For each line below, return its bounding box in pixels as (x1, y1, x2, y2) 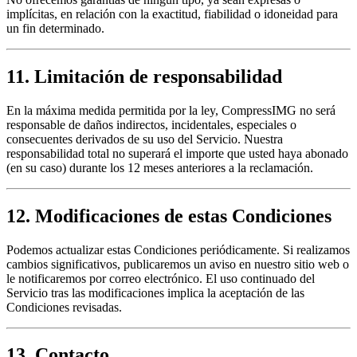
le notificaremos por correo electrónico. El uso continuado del (6, 271, 315, 285)
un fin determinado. (6, 21, 104, 35)
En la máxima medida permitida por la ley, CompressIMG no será (6, 103, 335, 117)
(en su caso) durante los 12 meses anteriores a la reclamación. (6, 160, 313, 175)
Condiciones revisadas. (6, 300, 122, 314)
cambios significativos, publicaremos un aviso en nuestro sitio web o (6, 257, 349, 271)
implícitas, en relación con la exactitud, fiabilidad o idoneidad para (6, 6, 338, 21)
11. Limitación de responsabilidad (6, 65, 282, 87)
